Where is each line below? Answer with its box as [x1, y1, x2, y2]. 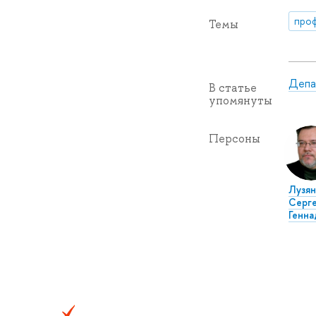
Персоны [208, 130, 260, 146]
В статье [208, 80, 257, 95]
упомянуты [208, 92, 272, 108]
